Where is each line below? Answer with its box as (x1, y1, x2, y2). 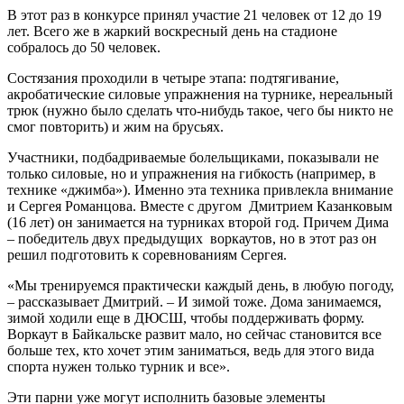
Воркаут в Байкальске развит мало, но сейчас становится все (7, 326, 381, 342)
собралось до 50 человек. (7, 39, 161, 55)
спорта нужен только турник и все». (7, 358, 230, 374)
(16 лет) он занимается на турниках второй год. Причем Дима (7, 214, 389, 230)
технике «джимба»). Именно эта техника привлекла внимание (7, 181, 393, 197)
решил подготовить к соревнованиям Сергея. (7, 246, 287, 262)
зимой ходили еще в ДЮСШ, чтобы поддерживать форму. (7, 309, 364, 326)
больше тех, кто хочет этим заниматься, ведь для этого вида (7, 342, 374, 358)
